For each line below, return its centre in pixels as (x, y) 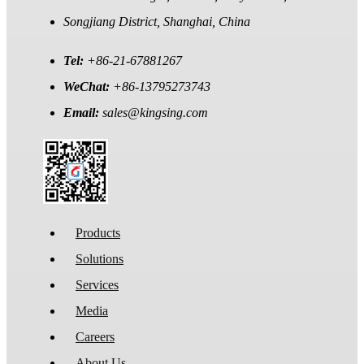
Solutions (100, 259)
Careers (95, 337)
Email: (83, 113)
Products (98, 233)
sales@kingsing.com (155, 113)
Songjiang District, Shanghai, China (157, 22)
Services (97, 285)
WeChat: (88, 87)
